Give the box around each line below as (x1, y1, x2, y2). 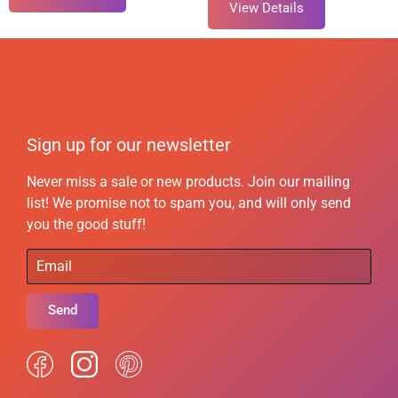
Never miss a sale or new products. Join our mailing (27, 173, 350, 191)
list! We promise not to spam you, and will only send (27, 195, 351, 212)
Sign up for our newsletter (27, 134, 231, 156)
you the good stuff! (27, 216, 146, 234)
